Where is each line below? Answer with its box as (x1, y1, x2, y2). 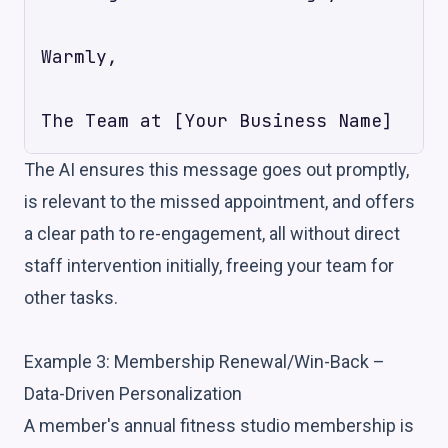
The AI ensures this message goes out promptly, (24, 158, 409, 180)
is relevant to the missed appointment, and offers (24, 190, 415, 212)
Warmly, (41, 44, 118, 68)
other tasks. (24, 286, 118, 308)
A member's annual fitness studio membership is (24, 414, 414, 436)
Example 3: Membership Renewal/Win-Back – (24, 350, 385, 372)
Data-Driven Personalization (24, 382, 242, 404)
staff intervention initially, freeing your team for (24, 254, 394, 276)
